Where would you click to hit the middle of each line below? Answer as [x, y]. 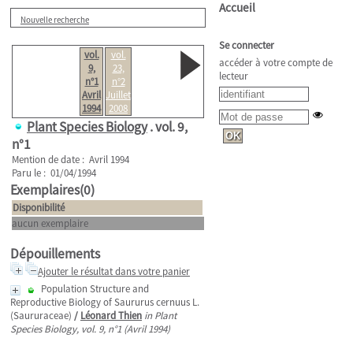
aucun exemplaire [50, 223]
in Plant [160, 316]
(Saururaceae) [41, 316]
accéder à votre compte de [276, 63]
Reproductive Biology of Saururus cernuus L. [105, 302]
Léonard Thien [111, 316]
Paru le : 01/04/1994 [54, 173]
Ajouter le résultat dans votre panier [114, 271]
